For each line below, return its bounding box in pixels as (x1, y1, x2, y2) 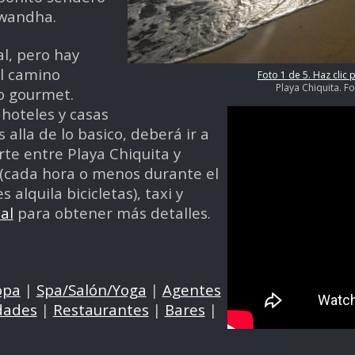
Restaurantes (52, 299, 149, 319)
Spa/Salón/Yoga (36, 279, 147, 300)
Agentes (162, 279, 221, 300)
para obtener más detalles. (13, 202, 211, 223)
